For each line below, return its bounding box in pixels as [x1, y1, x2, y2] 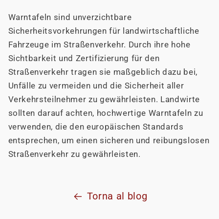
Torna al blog [87, 190, 148, 202]
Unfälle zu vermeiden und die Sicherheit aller [8, 81, 184, 90]
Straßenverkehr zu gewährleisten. [8, 149, 141, 159]
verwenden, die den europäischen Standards [8, 122, 184, 131]
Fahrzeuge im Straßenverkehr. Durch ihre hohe [8, 40, 191, 49]
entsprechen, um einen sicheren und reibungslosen [8, 135, 210, 145]
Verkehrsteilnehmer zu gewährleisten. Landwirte [8, 94, 200, 104]
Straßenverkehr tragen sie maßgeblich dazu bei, [8, 67, 197, 77]
